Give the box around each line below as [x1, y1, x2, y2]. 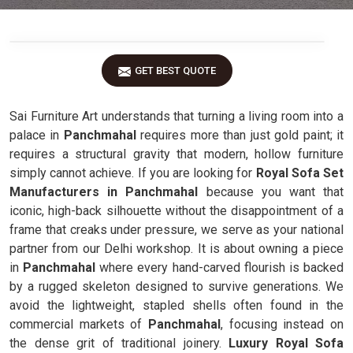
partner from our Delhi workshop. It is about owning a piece [9, 241, 344, 256]
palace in [9, 128, 64, 143]
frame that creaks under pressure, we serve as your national [9, 222, 344, 237]
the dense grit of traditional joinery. [9, 336, 229, 351]
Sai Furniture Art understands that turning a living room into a [9, 109, 344, 124]
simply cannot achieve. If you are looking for [9, 165, 256, 180]
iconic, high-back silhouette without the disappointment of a [9, 203, 344, 218]
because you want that [198, 184, 344, 199]
